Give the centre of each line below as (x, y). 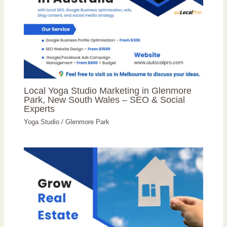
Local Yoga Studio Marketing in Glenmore (108, 91)
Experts (40, 109)
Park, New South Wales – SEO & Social (105, 100)
